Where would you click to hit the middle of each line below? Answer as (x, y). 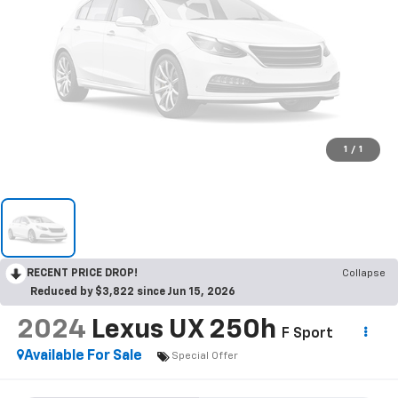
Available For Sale (83, 357)
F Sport (307, 334)
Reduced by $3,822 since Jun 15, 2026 (133, 293)
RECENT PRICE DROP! (82, 274)
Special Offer (204, 356)
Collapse (364, 274)
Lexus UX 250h (183, 331)
